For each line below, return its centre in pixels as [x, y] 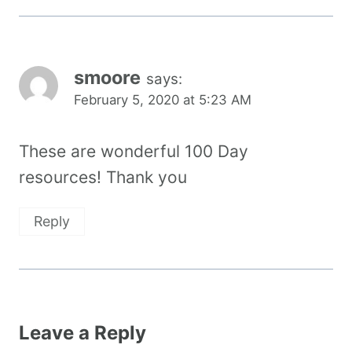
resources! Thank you [103, 178]
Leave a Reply [82, 333]
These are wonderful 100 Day [134, 152]
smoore [107, 78]
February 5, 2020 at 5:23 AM [163, 100]
